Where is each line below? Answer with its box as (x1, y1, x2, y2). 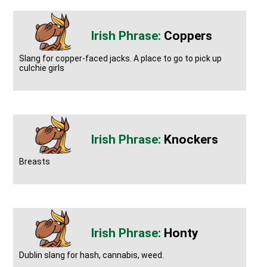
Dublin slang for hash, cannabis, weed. (19, 250, 164, 260)
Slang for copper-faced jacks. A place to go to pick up (19, 53, 222, 63)
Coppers (164, 29, 213, 44)
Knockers (164, 132, 219, 147)
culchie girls (19, 63, 65, 73)
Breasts (19, 156, 51, 166)
